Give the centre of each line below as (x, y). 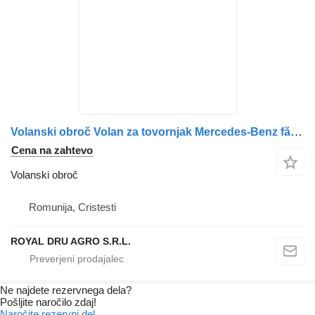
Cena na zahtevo (52, 150)
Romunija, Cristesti (72, 207)
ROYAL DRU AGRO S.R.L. (71, 242)
